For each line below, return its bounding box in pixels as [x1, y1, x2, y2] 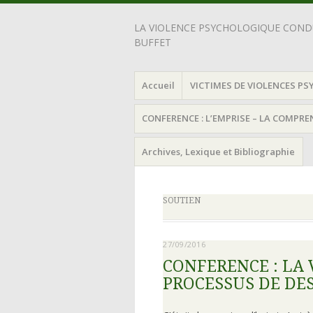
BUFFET [134, 36, 171, 49]
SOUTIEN [163, 195, 201, 205]
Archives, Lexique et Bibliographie [142, 145, 296, 158]
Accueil [142, 78, 175, 92]
